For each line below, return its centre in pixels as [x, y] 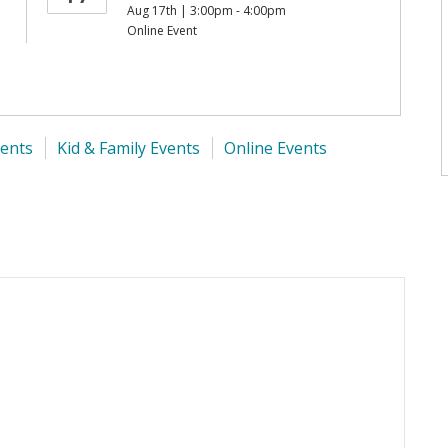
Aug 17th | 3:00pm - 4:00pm [207, 10]
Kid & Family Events [128, 148]
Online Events [275, 148]
